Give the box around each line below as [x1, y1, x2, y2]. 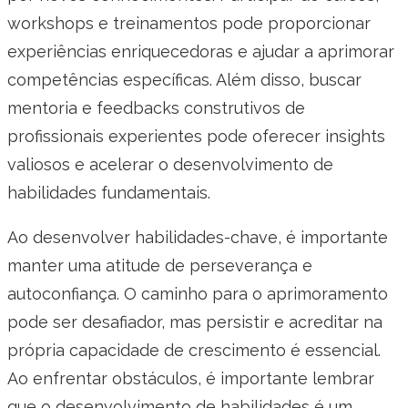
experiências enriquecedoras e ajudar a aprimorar [7, 42, 394, 62]
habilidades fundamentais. [7, 183, 210, 203]
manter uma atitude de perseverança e [7, 256, 312, 276]
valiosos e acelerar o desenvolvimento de [7, 155, 333, 175]
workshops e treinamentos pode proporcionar [7, 14, 371, 34]
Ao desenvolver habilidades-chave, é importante [7, 228, 388, 248]
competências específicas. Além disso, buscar [7, 70, 362, 90]
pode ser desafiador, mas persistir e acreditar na [7, 312, 382, 332]
